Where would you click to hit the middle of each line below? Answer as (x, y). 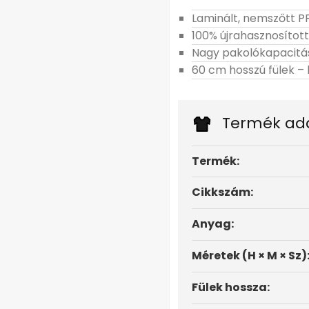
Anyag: (213, 224)
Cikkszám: (222, 192)
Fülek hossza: (231, 288)
